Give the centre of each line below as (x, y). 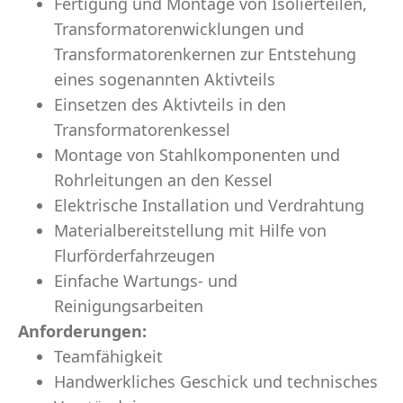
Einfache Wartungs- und (146, 281)
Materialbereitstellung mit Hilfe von (190, 230)
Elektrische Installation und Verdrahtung (209, 205)
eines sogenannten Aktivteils (165, 79)
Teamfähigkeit (108, 356)
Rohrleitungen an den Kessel (163, 180)
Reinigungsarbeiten (129, 306)
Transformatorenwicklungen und (179, 29)
